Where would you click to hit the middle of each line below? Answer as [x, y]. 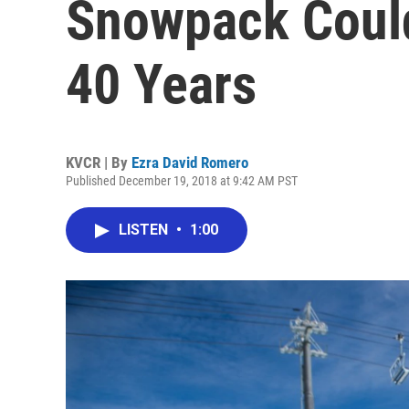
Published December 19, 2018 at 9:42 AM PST [182, 181]
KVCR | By [99, 163]
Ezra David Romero [190, 163]
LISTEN [145, 230]
